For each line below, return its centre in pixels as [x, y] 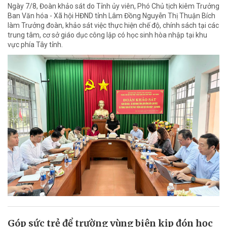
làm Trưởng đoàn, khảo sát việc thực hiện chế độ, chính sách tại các [113, 25]
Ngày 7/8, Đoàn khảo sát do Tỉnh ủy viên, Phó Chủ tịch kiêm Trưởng [113, 6]
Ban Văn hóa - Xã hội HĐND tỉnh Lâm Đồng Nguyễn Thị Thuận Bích [111, 15]
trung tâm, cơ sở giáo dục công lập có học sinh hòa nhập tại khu [107, 35]
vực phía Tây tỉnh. [35, 44]
